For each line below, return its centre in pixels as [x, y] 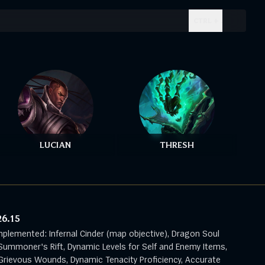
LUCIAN [56, 145]
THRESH [177, 145]
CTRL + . [208, 20]
